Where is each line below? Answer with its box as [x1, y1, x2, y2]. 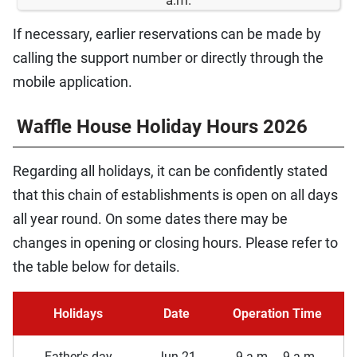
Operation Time [232, 305, 322, 321]
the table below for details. [13, 257, 180, 275]
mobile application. [13, 73, 132, 90]
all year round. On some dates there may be [13, 210, 288, 227]
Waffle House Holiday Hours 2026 [17, 115, 308, 138]
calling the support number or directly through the [13, 49, 324, 66]
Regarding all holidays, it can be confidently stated [13, 162, 328, 179]
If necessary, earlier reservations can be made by [13, 25, 321, 42]
